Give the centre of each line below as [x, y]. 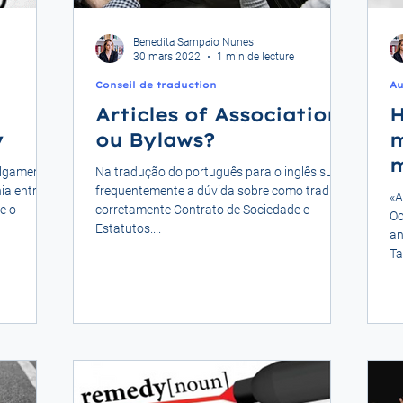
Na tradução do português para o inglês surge [223, 171]
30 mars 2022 [167, 57]
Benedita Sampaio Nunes [193, 42]
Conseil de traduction [156, 85]
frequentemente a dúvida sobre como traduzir [223, 190]
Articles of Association [218, 114]
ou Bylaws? [155, 139]
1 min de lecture [255, 57]
